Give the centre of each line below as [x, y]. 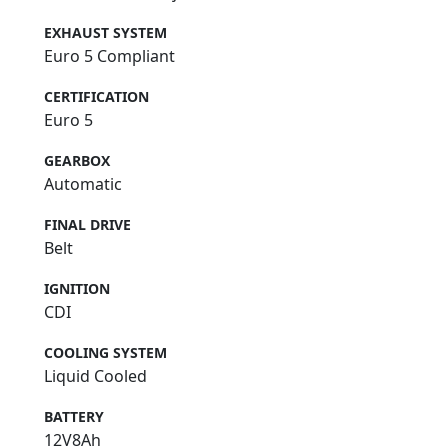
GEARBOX [77, 161]
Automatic [83, 184]
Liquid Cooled [95, 376]
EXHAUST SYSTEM [105, 33]
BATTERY [74, 417]
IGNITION [77, 289]
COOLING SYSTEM [105, 353]
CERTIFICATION [96, 97]
